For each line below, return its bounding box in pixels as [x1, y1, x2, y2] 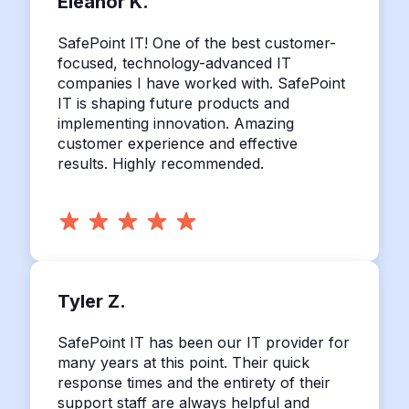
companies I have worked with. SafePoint [57, 74, 345, 92]
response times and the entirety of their [57, 373, 330, 392]
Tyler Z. [57, 290, 126, 312]
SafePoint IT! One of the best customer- [57, 34, 336, 52]
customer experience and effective [57, 134, 298, 152]
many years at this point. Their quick [57, 353, 309, 372]
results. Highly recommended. [57, 154, 264, 173]
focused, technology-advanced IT [57, 54, 291, 72]
